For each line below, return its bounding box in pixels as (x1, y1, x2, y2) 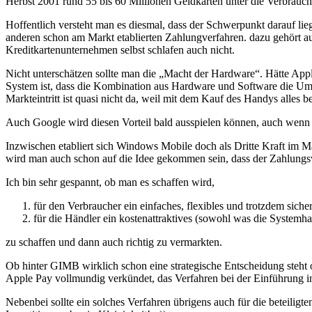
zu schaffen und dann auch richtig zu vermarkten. (6, 235, 222, 248)
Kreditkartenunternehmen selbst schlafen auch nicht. (6, 43, 235, 56)
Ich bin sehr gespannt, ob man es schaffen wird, (6, 175, 214, 188)
